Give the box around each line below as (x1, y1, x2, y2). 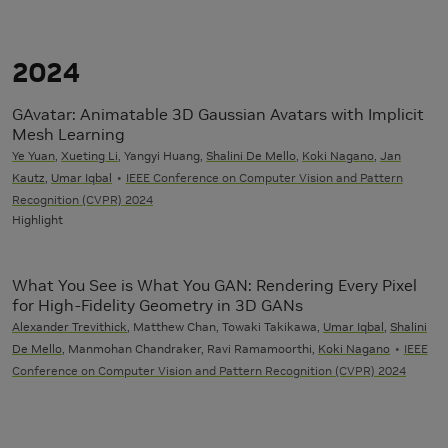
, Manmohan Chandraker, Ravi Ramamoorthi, (62, 341, 318, 357)
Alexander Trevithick (12, 319, 127, 335)
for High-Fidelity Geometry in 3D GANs (12, 295, 303, 316)
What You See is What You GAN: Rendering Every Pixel (12, 275, 417, 296)
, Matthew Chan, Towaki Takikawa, (127, 319, 323, 335)
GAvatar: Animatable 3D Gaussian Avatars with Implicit (12, 104, 424, 125)
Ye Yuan (12, 148, 55, 164)
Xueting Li (61, 148, 118, 164)
